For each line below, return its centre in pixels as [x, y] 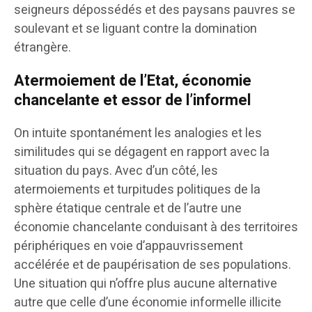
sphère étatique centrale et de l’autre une [128, 209]
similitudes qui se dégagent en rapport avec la [142, 153]
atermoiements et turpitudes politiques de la [137, 190]
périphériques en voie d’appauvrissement [128, 247]
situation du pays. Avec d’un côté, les [116, 171]
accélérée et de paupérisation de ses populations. [153, 265]
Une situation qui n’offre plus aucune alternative [146, 284]
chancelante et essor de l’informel [132, 101]
